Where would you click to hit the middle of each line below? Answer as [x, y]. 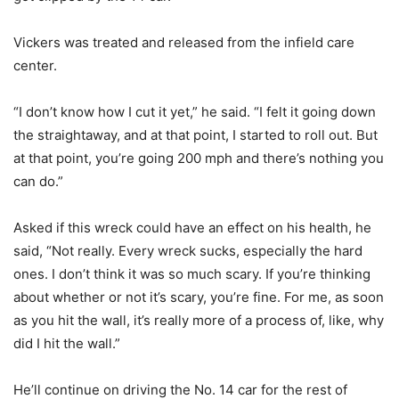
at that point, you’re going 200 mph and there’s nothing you [199, 158]
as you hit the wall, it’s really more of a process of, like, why [199, 320]
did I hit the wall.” [67, 343]
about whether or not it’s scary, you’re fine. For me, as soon [199, 297]
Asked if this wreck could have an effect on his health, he [192, 227]
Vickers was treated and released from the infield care [184, 42]
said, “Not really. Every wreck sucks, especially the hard [188, 250]
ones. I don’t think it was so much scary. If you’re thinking [192, 273]
